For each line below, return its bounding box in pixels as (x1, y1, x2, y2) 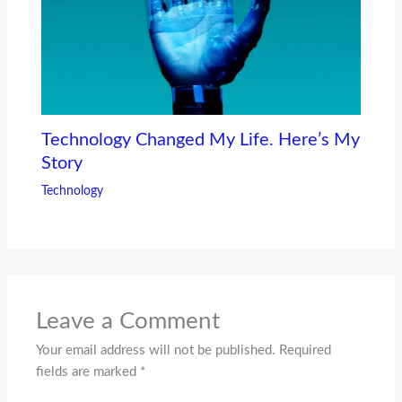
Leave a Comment (36, 309, 221, 333)
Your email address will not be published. (36, 343, 276, 357)
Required (279, 343, 332, 357)
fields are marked (36, 364, 141, 379)
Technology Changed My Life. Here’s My (40, 131, 360, 150)
